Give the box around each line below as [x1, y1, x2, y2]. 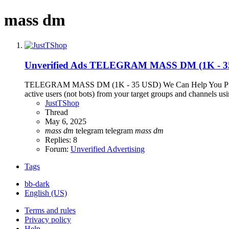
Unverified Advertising [71, 145, 145, 154]
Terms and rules [25, 206, 76, 215]
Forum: [45, 145, 71, 154]
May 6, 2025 [45, 117, 86, 126]
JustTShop [45, 99, 79, 108]
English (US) [25, 189, 67, 198]
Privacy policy [25, 215, 71, 224]
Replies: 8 [45, 135, 77, 145]
